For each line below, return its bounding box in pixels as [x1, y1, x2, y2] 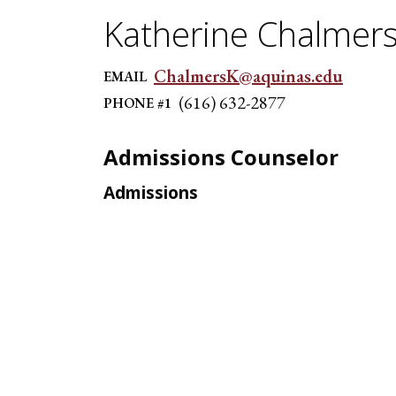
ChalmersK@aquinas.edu [154, 65, 343, 88]
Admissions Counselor [103, 142, 339, 171]
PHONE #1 [103, 94, 171, 112]
